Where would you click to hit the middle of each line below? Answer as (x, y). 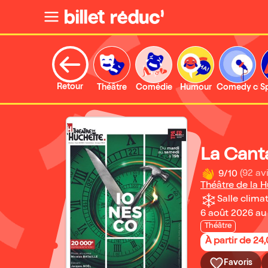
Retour (70, 87)
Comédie (154, 88)
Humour (196, 88)
